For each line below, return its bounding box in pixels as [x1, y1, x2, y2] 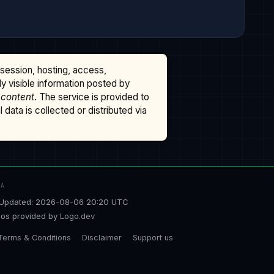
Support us [133, 233, 173, 242]
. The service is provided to [34, 91, 149, 103]
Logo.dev [60, 211, 95, 221]
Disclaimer [82, 233, 122, 242]
